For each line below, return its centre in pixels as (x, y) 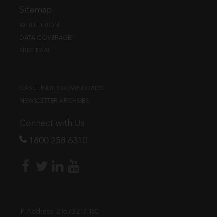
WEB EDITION (39, 25)
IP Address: (38, 211)
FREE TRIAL (35, 50)
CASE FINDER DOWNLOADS (62, 88)
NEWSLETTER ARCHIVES (54, 101)
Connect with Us (52, 124)
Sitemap (36, 10)
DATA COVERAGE (45, 38)
